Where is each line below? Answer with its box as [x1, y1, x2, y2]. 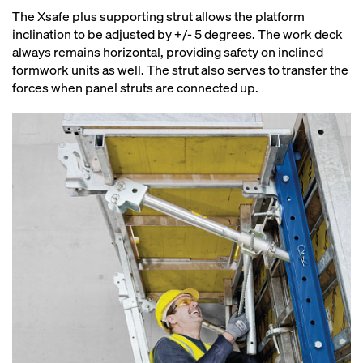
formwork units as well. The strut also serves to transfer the [12, 61, 348, 79]
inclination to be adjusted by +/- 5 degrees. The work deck [12, 25, 343, 43]
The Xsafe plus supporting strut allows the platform [12, 7, 305, 25]
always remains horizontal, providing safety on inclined [12, 43, 323, 61]
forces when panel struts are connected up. [12, 79, 258, 96]
